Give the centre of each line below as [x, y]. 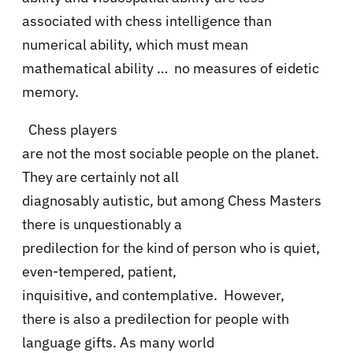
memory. [50, 91]
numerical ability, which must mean [135, 44]
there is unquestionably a [102, 224]
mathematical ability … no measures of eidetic [171, 68]
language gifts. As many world [118, 342]
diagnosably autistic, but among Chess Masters [172, 200]
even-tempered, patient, [99, 271]
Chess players [73, 129]
